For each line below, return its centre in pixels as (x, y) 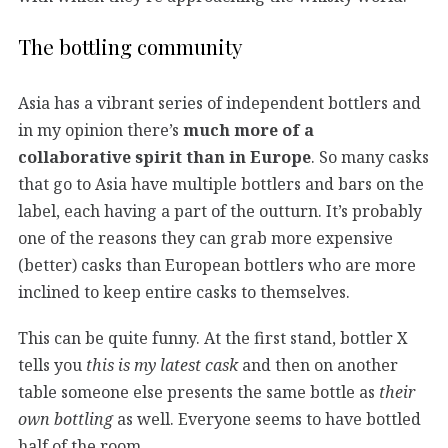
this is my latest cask (162, 364)
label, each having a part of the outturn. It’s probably (220, 210)
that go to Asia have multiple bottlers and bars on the (221, 183)
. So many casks (370, 156)
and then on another (318, 364)
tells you (52, 364)
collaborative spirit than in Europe (164, 156)
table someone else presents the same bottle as (198, 391)
